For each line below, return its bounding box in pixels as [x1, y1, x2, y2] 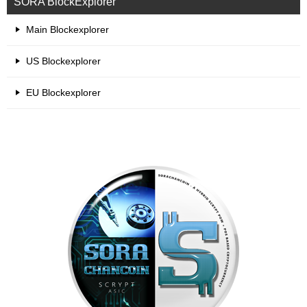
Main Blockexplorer [26, 24, 109, 35]
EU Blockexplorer [26, 87, 101, 98]
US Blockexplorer [26, 56, 101, 66]
